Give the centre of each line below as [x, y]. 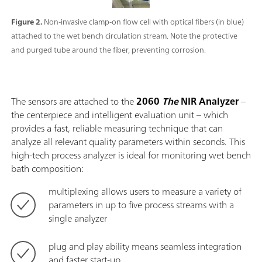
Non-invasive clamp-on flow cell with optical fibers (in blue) [144, 22]
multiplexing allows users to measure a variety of [145, 191]
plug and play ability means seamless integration [145, 246]
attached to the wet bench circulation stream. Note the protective [124, 36]
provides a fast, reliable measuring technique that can [117, 128]
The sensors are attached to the [74, 101]
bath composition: [47, 168]
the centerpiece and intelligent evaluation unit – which [120, 114]
